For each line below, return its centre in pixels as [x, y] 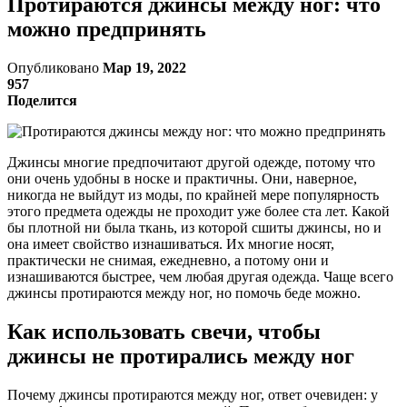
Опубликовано [55, 67]
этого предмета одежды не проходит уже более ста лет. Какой [199, 211]
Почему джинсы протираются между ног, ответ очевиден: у [193, 394]
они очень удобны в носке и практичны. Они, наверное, [182, 178]
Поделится [42, 100]
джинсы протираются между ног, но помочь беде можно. [184, 293]
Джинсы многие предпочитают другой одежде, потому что [191, 162]
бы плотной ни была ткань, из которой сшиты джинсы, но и [194, 227]
